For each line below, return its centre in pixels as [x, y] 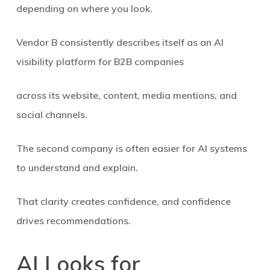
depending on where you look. [84, 8]
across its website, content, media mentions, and [126, 95]
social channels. [52, 115]
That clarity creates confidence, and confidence [123, 201]
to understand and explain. [77, 168]
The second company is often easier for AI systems [131, 148]
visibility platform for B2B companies [100, 61]
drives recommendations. [73, 221]
